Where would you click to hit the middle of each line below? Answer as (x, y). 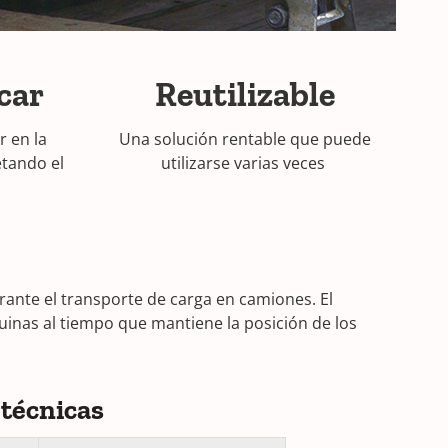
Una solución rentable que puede (244, 139)
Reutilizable (244, 94)
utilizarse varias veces (244, 163)
